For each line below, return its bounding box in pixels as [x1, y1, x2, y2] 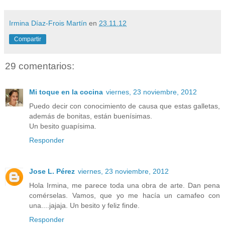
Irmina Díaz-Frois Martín [9, 19, 87, 27]
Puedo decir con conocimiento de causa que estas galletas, [29, 102, 220, 110]
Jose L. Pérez [29, 167, 75, 176]
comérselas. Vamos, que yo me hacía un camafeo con [29, 191, 220, 200]
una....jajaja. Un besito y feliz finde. [29, 201, 140, 210]
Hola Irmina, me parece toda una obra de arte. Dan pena [29, 181, 220, 190]
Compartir [14, 35, 41, 43]
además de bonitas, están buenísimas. [29, 112, 152, 121]
